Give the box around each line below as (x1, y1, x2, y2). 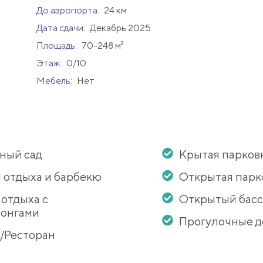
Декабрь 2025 (89, 22, 151, 34)
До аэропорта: (36, 5, 101, 16)
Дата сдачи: (36, 22, 87, 34)
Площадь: (36, 40, 79, 52)
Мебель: (36, 75, 74, 87)
